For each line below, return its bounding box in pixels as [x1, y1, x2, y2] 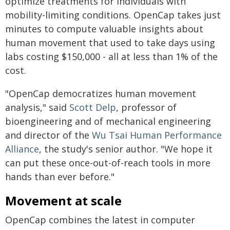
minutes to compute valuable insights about [5, 23, 203, 35]
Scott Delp [69, 101, 116, 113]
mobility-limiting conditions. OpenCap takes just [5, 9, 221, 21]
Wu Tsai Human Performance [92, 129, 222, 141]
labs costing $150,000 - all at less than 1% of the [5, 50, 218, 63]
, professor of [116, 101, 177, 113]
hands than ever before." [5, 170, 114, 183]
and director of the [5, 129, 92, 141]
